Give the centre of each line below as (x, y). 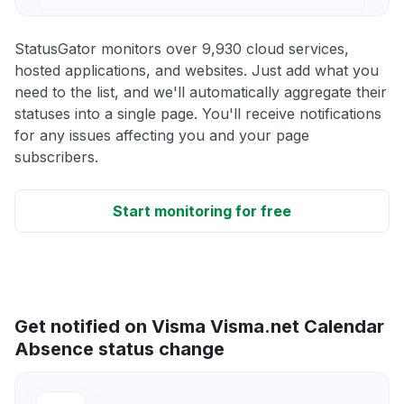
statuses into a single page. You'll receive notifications (198, 113)
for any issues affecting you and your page (162, 135)
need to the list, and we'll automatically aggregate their (201, 92)
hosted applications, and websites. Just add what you (197, 70)
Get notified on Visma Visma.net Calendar (199, 326)
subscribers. (56, 156)
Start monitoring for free (202, 211)
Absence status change (119, 349)
